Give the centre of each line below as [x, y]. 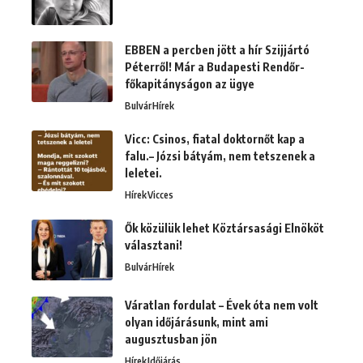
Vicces [160, 195]
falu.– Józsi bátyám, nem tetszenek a [220, 156]
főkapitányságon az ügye [190, 84]
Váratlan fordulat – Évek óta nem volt [222, 305]
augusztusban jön [171, 340]
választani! [154, 246]
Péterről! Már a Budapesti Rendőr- [215, 67]
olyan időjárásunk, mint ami [196, 322]
